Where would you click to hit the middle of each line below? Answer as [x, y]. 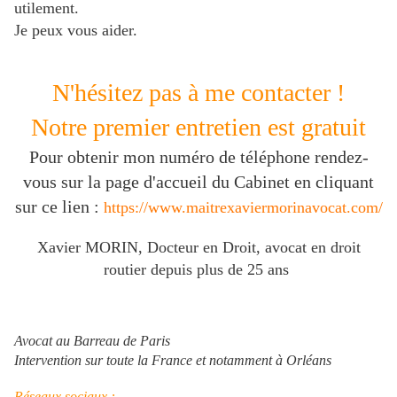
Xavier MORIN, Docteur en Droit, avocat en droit [198, 248]
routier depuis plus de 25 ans [198, 270]
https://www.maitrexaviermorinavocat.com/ [243, 208]
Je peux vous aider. [76, 31]
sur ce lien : [59, 207]
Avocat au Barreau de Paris [92, 341]
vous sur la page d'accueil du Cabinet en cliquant [198, 182]
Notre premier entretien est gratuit [198, 128]
